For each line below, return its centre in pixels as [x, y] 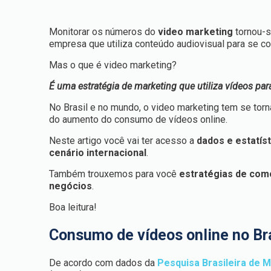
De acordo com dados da [103, 263]
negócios [71, 186]
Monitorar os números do [104, 32]
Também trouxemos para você [114, 174]
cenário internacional [98, 153]
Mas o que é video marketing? [113, 65]
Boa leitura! [73, 207]
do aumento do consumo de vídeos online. [139, 119]
